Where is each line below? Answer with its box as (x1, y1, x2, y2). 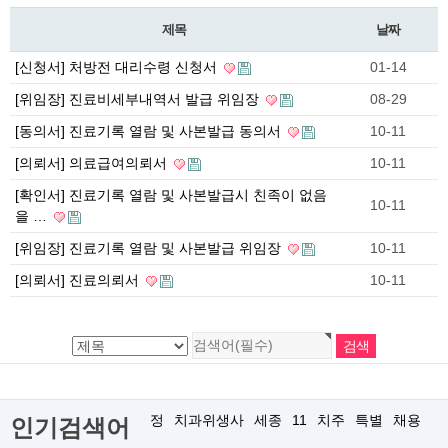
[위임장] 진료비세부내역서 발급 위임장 (15, 91, 263, 108)
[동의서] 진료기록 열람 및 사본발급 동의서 (15, 123, 285, 140)
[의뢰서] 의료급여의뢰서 (15, 155, 171, 172)
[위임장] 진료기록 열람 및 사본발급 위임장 (15, 240, 285, 257)
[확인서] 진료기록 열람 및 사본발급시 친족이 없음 (15, 187, 327, 204)
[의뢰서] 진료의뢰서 (15, 272, 143, 289)
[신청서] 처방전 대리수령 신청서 (15, 59, 221, 76)
